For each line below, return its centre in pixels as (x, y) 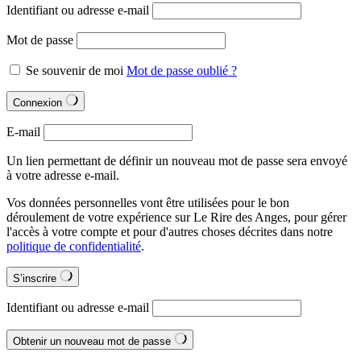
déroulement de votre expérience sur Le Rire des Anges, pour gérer (176, 217)
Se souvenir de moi (75, 71)
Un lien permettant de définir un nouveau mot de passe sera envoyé (177, 161)
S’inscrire (36, 278)
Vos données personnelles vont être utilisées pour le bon (148, 203)
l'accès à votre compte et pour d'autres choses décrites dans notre (170, 232)
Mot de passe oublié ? (182, 71)
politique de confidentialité (74, 246)
